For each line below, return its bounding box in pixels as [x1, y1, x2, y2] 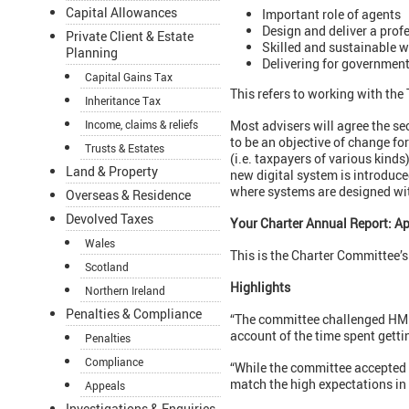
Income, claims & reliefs [85, 117, 198, 132]
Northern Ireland [85, 283, 165, 299]
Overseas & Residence [66, 186, 191, 204]
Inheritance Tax [85, 93, 161, 109]
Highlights [230, 278, 290, 297]
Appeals [85, 378, 125, 393]
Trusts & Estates [85, 141, 164, 156]
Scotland [85, 259, 129, 275]
